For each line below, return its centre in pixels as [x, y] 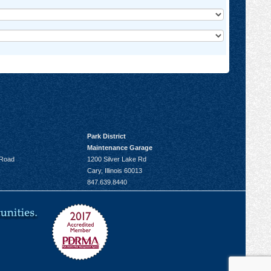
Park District [106, 136]
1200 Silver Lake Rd [116, 159]
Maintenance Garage [119, 148]
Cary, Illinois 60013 [114, 171]
